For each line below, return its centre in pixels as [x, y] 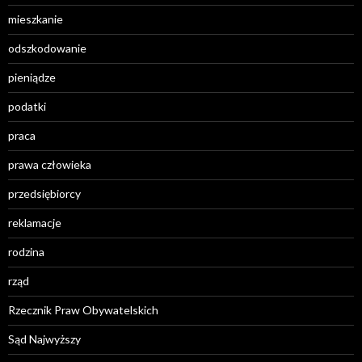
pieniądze [32, 77]
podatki [27, 106]
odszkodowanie [47, 48]
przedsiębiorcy [44, 194]
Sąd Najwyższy [44, 339]
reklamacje [35, 223]
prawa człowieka [50, 164]
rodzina [26, 252]
